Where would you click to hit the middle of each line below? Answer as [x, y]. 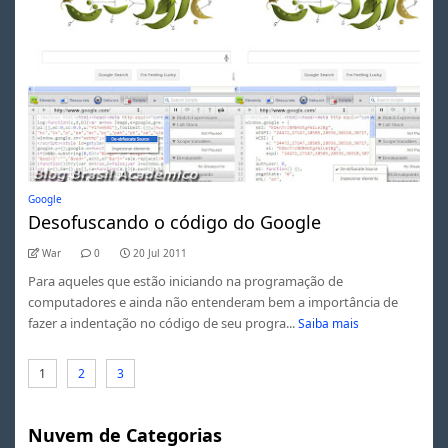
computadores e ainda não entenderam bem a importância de [212, 301]
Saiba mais [329, 323]
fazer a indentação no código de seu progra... [161, 322]
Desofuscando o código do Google [174, 221]
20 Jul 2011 [159, 252]
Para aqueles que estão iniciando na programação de [185, 280]
